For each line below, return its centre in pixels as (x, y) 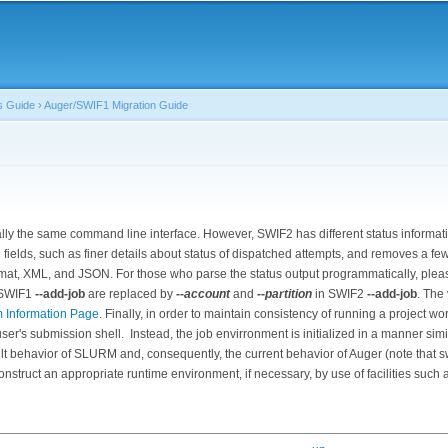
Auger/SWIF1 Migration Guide (116, 105)
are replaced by (132, 293)
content (188, 50)
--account (203, 293)
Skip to (187, 12)
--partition (284, 293)
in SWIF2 (339, 293)
